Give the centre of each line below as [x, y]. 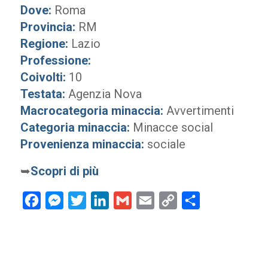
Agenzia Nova [103, 94]
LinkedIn [127, 200]
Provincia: [48, 27]
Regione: [44, 44]
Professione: [55, 60]
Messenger [87, 200]
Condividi [219, 200]
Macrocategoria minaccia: [92, 111]
